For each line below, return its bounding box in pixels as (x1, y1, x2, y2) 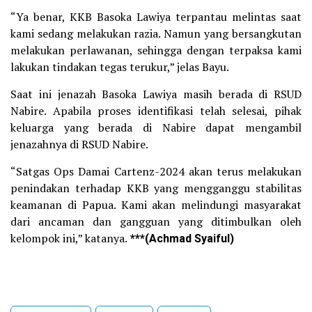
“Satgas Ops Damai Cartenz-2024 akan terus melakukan (10, 164, 302, 180)
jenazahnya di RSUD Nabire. (10, 136, 148, 153)
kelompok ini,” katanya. (10, 231, 127, 247)
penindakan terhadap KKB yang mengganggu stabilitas (10, 180, 302, 196)
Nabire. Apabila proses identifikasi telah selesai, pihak (10, 103, 302, 119)
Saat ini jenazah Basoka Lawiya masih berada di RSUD (10, 86, 302, 102)
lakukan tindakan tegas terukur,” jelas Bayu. (10, 59, 229, 75)
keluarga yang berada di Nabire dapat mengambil (10, 120, 302, 136)
